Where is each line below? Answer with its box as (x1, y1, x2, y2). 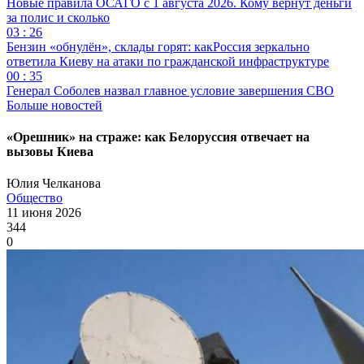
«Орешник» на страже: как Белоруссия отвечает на (6, 130, 310, 145)
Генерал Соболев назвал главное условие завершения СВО (6, 83, 334, 97)
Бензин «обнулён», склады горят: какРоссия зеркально (6, 39, 310, 54)
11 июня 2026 (6, 206, 81, 220)
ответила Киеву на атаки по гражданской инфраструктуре (6, 54, 329, 68)
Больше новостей (6, 97, 102, 112)
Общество (6, 191, 63, 206)
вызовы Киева (6, 145, 93, 159)
